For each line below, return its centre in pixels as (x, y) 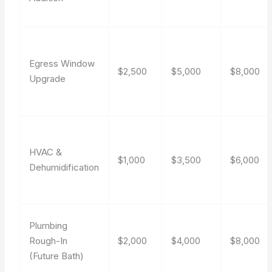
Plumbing (49, 226)
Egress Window (62, 63)
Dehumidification (64, 167)
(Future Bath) (57, 256)
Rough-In (49, 241)
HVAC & (46, 152)
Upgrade (48, 79)
